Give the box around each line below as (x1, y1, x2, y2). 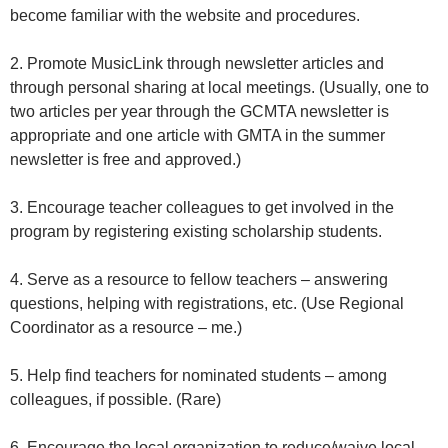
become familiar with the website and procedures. (10, 7, 364, 25)
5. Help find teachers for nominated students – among (10, 367, 387, 385)
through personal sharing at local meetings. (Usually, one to (10, 79, 429, 97)
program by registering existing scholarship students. (10, 223, 386, 241)
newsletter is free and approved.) (10, 151, 241, 169)
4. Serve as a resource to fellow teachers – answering (10, 271, 388, 289)
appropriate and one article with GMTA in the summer (10, 127, 385, 145)
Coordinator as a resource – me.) (10, 319, 246, 337)
